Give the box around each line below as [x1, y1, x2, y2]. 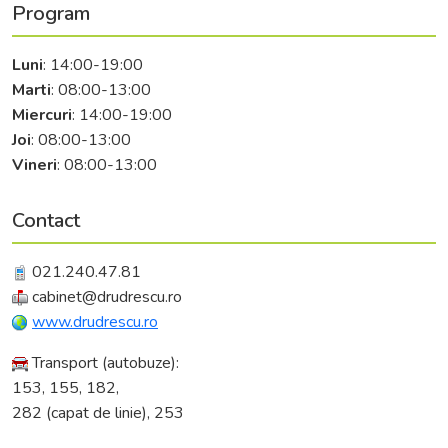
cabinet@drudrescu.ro [28, 286, 182, 308]
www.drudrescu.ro [32, 311, 158, 333]
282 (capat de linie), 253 [12, 402, 184, 424]
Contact [12, 207, 80, 234]
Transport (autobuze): [28, 352, 179, 374]
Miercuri [12, 104, 72, 126]
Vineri [12, 154, 57, 176]
